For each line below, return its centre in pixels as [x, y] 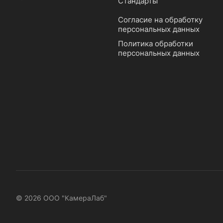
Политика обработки [155, 44]
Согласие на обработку [160, 20]
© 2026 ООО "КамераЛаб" [61, 198]
